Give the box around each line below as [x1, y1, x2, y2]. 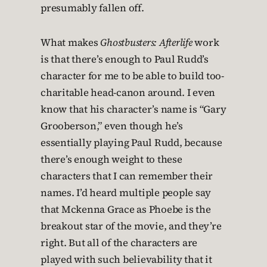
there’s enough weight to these [41, 153, 182, 167]
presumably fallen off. [41, 1, 144, 15]
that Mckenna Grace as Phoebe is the [41, 203, 211, 217]
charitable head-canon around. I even [41, 86, 215, 100]
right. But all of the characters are [41, 236, 197, 250]
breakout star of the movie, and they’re [41, 219, 222, 234]
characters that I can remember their [41, 169, 213, 184]
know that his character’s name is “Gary [41, 103, 226, 117]
